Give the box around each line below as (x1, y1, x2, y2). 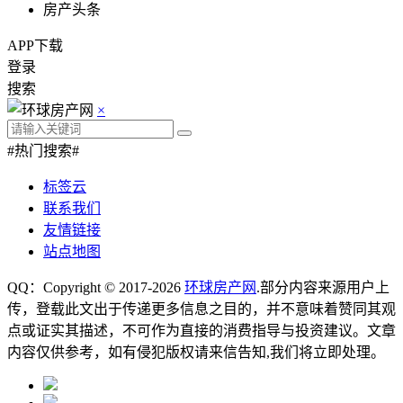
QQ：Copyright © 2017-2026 (7, 280, 184, 296)
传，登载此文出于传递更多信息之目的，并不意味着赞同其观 (7, 301, 396, 318)
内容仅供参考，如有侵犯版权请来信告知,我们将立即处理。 (7, 345, 385, 361)
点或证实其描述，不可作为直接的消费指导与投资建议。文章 (7, 323, 396, 339)
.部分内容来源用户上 (256, 280, 390, 296)
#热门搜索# (7, 143, 79, 159)
